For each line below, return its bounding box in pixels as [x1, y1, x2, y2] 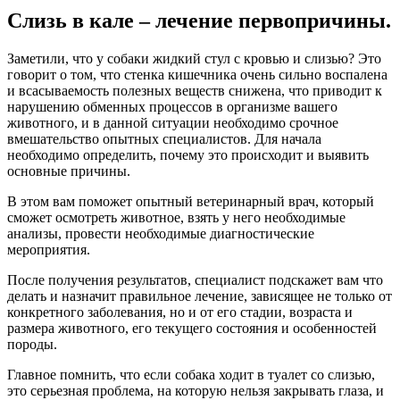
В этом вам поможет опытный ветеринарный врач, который [7, 193, 374, 209]
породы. [7, 336, 57, 352]
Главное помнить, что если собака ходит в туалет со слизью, [7, 366, 375, 382]
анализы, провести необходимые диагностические [7, 225, 314, 241]
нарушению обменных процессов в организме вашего [7, 98, 337, 114]
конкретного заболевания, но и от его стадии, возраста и [7, 304, 353, 320]
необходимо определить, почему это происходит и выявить [7, 146, 369, 162]
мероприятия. [7, 241, 90, 257]
